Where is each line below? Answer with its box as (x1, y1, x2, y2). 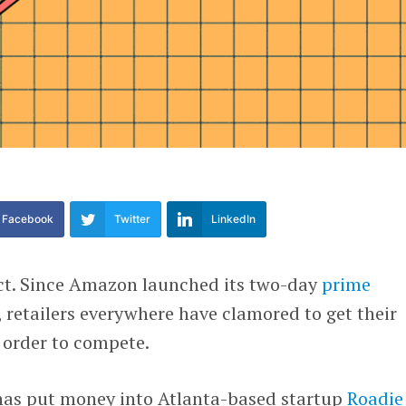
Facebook (2, 212, 54, 227)
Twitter (114, 212, 151, 227)
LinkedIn (211, 212, 256, 227)
